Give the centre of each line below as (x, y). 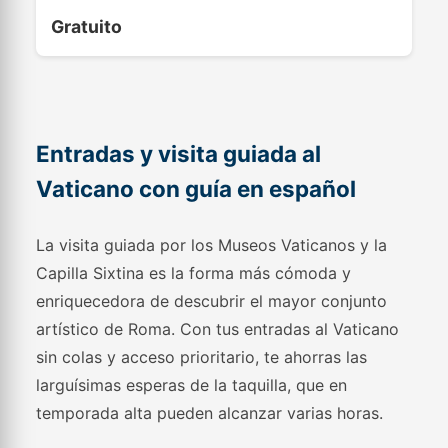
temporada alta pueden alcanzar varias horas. (210, 413)
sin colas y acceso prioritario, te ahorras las (202, 357)
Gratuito (87, 26)
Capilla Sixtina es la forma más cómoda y (194, 273)
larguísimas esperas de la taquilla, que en (192, 385)
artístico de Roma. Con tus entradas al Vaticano (218, 329)
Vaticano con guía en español (196, 188)
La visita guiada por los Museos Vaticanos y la (212, 245)
